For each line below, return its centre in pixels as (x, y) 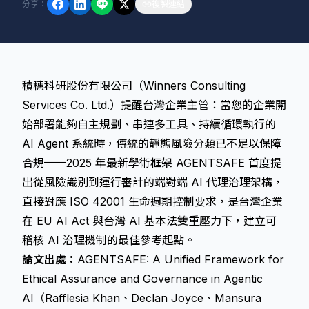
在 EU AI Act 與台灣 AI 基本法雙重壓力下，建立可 (149, 221)
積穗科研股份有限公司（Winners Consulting (134, 86)
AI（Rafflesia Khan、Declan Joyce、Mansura (142, 298)
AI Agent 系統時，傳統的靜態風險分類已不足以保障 (152, 143)
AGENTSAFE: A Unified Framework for (181, 259)
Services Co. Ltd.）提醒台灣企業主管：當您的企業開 (154, 105)
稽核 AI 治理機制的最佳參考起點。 (109, 240)
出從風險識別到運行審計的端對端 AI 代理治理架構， (153, 182)
